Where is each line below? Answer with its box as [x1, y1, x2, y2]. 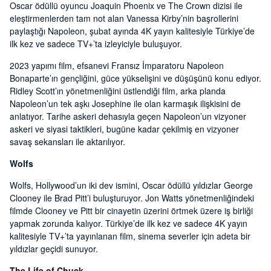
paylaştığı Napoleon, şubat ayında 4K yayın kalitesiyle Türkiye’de [10, 25, 255, 38]
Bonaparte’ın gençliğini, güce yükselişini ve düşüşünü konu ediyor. [10, 72, 261, 85]
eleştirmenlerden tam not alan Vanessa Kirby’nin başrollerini [10, 12, 238, 25]
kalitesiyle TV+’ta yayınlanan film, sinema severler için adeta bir [10, 230, 250, 243]
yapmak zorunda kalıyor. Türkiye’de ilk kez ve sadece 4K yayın [10, 217, 247, 230]
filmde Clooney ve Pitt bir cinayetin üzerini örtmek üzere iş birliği [10, 204, 253, 217]
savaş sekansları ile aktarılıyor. [10, 135, 125, 148]
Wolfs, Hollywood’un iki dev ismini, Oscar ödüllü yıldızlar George [10, 179, 253, 192]
